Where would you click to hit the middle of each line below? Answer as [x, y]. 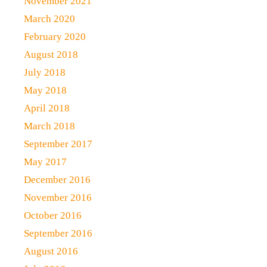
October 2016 [53, 215]
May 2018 [45, 90]
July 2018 [45, 72]
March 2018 [49, 126]
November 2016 [58, 198]
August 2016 [51, 251]
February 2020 [55, 37]
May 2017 [45, 162]
